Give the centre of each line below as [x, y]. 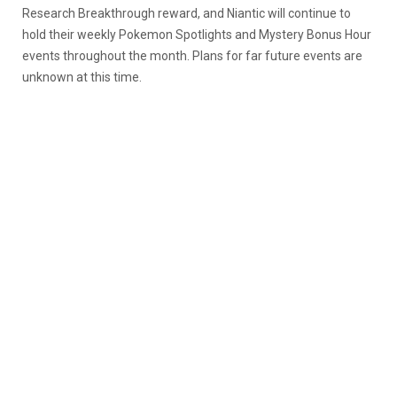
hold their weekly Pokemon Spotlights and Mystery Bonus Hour [197, 34]
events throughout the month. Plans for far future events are [192, 55]
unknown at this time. [82, 77]
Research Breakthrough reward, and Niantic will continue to [187, 13]
